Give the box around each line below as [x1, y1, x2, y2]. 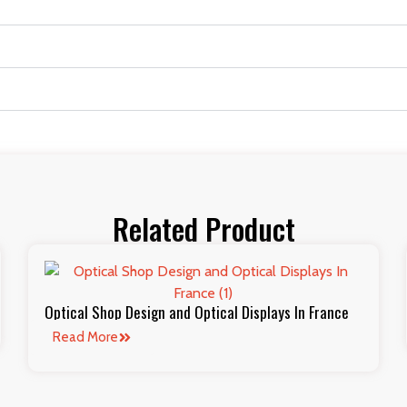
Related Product [112, 206, 295, 250]
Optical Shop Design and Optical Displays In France [45, 300, 350, 323]
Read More [53, 328, 119, 345]
